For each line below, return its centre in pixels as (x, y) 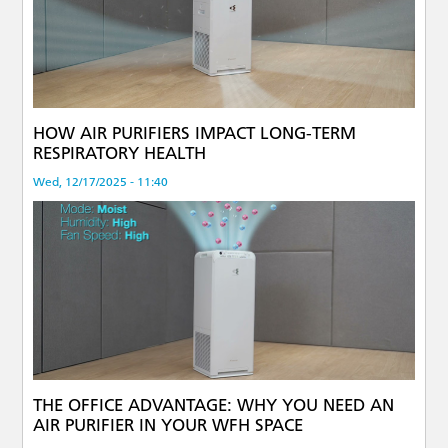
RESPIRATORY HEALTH (120, 153)
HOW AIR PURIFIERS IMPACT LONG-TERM (195, 133)
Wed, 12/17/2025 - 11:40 (101, 182)
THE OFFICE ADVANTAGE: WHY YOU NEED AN (214, 404)
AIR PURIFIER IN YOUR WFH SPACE (168, 424)
